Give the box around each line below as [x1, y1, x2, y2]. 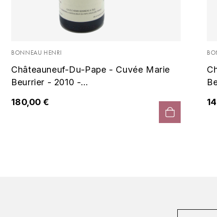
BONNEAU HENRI [11, 48, 62, 57]
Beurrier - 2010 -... [11, 77, 88, 87]
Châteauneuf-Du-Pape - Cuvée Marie [11, 64, 170, 75]
